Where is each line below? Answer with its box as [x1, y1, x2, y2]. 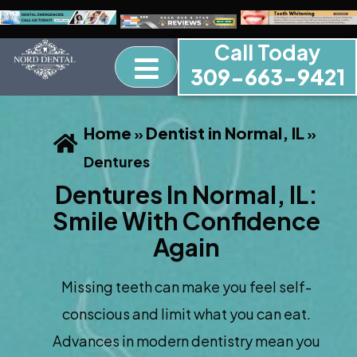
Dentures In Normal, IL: [54, 179, 318, 210]
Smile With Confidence [52, 206, 320, 236]
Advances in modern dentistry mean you [52, 331, 320, 350]
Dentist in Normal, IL [145, 123, 304, 143]
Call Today [214, 39, 320, 65]
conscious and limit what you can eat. [61, 304, 311, 323]
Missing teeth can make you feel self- [61, 277, 312, 296]
